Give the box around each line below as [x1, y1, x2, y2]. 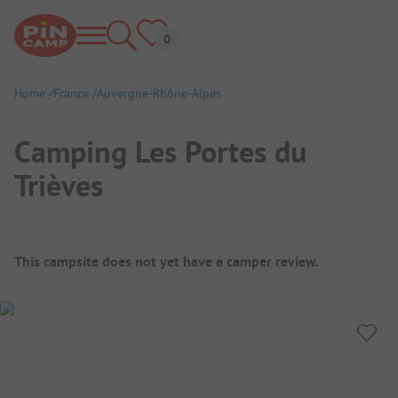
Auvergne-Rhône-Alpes [97, 85, 221, 101]
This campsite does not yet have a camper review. [14, 251, 319, 271]
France [53, 85, 89, 101]
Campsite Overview [14, 235, 203, 266]
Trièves [14, 165, 103, 205]
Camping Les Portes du [14, 131, 306, 171]
